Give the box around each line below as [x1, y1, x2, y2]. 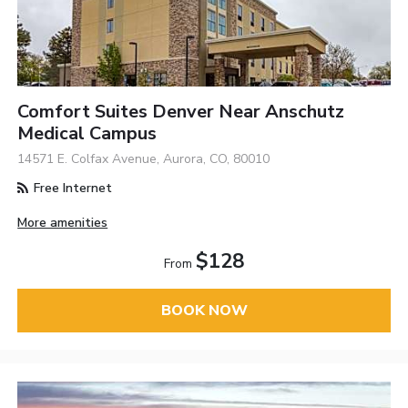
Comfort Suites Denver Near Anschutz [17, 98, 345, 124]
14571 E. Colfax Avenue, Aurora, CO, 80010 [17, 149, 270, 168]
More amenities [17, 213, 108, 231]
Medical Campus [17, 120, 158, 146]
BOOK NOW [160, 300, 248, 321]
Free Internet [30, 178, 113, 197]
